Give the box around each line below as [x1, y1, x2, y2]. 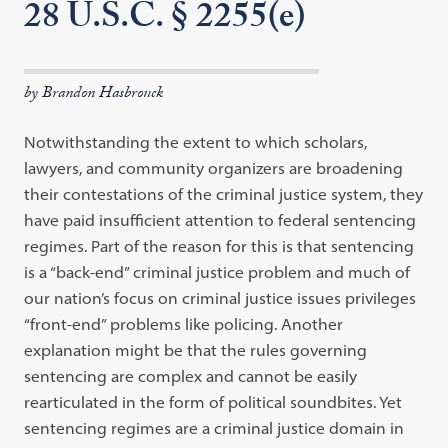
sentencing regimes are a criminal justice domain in [24, 418, 405, 438]
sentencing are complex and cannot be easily [24, 366, 358, 386]
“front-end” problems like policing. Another [24, 314, 344, 334]
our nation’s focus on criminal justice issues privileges [24, 288, 417, 308]
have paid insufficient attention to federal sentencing [24, 210, 417, 230]
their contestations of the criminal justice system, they [24, 184, 424, 204]
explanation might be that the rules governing [24, 340, 368, 360]
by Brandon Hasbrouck [24, 81, 164, 108]
